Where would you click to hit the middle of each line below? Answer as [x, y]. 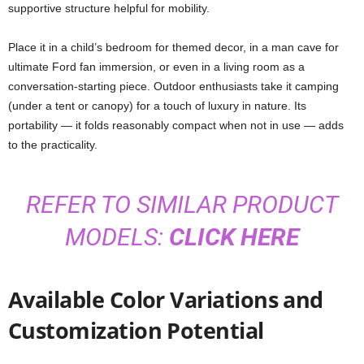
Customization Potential [136, 330]
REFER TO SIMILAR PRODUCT [182, 204]
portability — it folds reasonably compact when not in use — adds [176, 125]
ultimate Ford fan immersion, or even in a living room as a [156, 67]
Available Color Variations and [166, 299]
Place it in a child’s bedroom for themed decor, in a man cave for [173, 47]
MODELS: [117, 237]
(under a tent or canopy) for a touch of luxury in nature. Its [157, 106]
